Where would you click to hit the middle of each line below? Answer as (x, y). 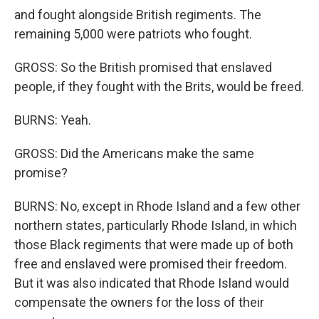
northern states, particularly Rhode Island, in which (156, 225)
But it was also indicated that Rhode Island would (152, 283)
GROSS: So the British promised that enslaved (143, 67)
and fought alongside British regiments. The (138, 15)
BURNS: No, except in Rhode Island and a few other (157, 206)
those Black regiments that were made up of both (154, 245)
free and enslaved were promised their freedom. (151, 264)
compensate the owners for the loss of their (139, 302)
